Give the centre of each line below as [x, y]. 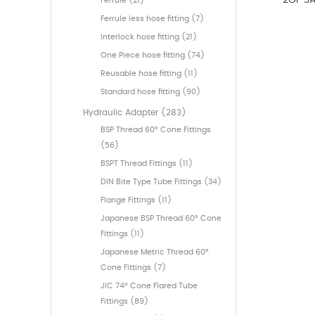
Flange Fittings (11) [136, 200]
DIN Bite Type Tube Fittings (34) [161, 182]
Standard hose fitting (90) [150, 92]
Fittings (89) [124, 302]
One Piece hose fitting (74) [153, 56]
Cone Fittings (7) [133, 268]
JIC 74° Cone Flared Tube [149, 286]
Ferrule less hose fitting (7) [152, 19]
